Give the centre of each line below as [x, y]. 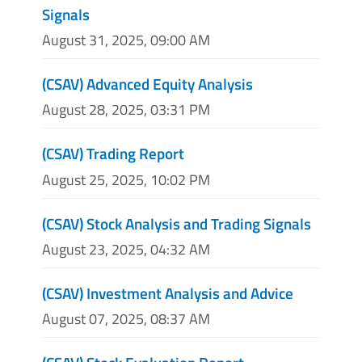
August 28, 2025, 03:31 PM [126, 110]
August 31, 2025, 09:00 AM [126, 40]
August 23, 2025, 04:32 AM [126, 249]
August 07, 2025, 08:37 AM [126, 318]
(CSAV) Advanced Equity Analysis [147, 84]
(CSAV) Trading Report [113, 154]
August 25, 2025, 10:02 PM [126, 179]
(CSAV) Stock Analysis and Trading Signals [177, 223]
